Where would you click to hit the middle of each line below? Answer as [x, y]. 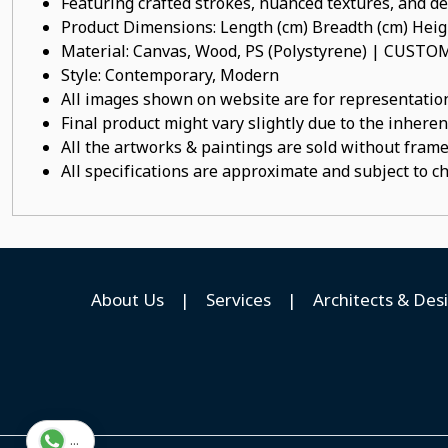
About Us [127, 299]
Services [238, 299]
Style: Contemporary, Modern [170, 75]
